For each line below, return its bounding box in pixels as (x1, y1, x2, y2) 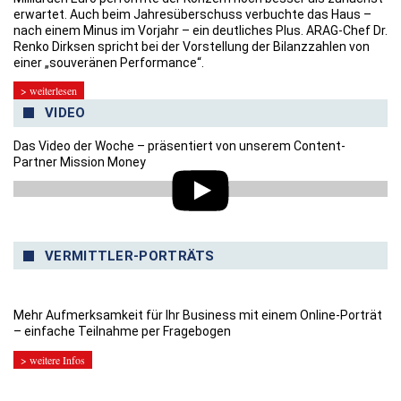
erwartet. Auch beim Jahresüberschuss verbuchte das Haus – (13, 6, 371, 21)
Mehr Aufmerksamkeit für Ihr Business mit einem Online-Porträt (13, 308, 382, 323)
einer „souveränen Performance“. (13, 55, 204, 70)
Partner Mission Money (13, 155, 146, 170)
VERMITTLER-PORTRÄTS (45, 247, 215, 264)
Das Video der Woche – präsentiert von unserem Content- (13, 139, 346, 154)
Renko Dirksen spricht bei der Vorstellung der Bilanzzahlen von (13, 38, 370, 54)
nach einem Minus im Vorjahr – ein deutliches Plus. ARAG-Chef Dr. (13, 22, 388, 38)
